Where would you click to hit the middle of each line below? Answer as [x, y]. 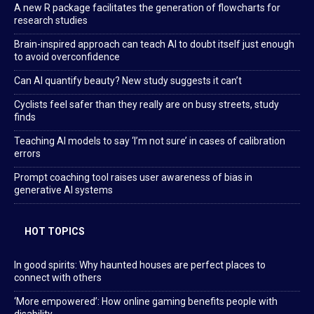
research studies [51, 21]
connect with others [58, 278]
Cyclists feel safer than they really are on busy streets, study [146, 105]
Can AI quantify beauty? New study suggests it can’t [128, 81]
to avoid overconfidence [67, 57]
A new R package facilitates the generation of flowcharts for [147, 8]
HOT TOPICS [55, 232]
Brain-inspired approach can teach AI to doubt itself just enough [154, 45]
